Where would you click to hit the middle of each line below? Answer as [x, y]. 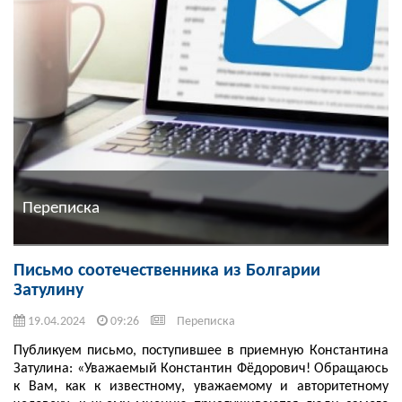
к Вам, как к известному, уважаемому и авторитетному [201, 387]
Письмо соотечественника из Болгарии [167, 271]
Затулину [48, 291]
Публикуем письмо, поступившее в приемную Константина [201, 351]
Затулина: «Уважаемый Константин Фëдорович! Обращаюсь [201, 369]
